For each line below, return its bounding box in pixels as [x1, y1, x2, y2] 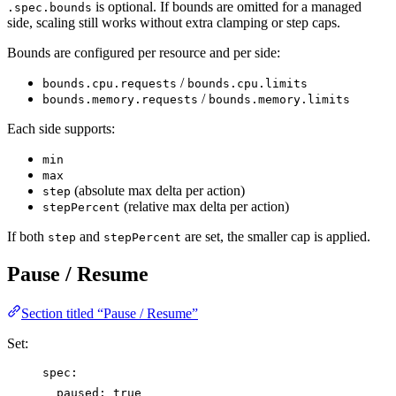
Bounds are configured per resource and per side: [7, 45, 280, 60]
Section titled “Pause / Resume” [21, 305, 198, 321]
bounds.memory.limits [209, 93, 350, 106]
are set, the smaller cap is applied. [181, 229, 370, 244]
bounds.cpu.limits [187, 77, 308, 90]
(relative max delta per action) [120, 199, 289, 214]
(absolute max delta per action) [71, 183, 245, 198]
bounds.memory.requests [42, 93, 198, 106]
